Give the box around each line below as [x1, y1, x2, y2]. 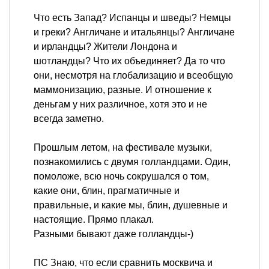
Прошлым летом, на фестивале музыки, [34, 142, 212, 153]
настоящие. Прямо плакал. [34, 214, 154, 225]
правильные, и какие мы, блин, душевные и [34, 200, 228, 211]
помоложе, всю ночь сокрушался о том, [34, 171, 209, 182]
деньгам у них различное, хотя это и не [34, 99, 207, 110]
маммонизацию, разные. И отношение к [34, 85, 211, 95]
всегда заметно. [34, 113, 104, 124]
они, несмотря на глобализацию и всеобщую [34, 70, 233, 81]
